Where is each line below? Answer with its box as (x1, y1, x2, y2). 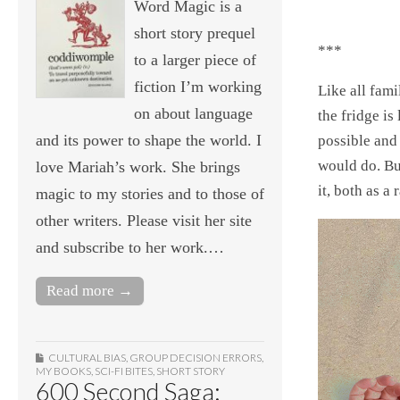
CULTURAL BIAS (48, 351, 126, 365)
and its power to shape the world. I (36, 131, 262, 150)
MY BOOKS (36, 364, 91, 379)
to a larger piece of (134, 51, 256, 70)
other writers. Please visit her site (36, 212, 252, 230)
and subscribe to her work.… (36, 238, 224, 257)
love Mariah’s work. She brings (36, 158, 240, 177)
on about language (134, 104, 253, 123)
